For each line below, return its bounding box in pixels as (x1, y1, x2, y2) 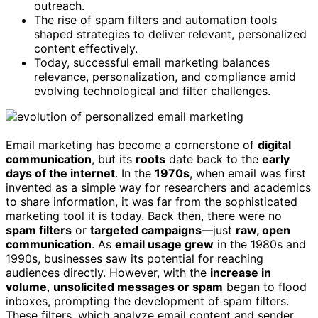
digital (258, 138, 291, 153)
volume (6, 280, 47, 295)
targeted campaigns (90, 223, 202, 238)
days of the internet (6, 166, 115, 181)
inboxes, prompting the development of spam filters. (6, 294, 289, 309)
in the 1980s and (214, 237, 306, 252)
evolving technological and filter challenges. (34, 84, 270, 99)
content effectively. (34, 41, 138, 56)
